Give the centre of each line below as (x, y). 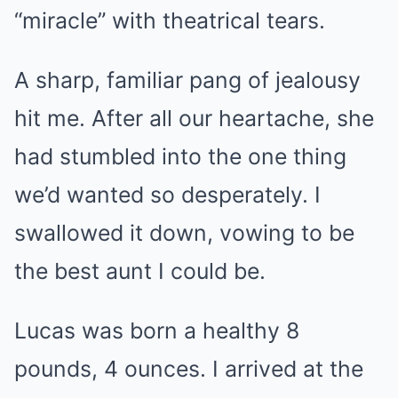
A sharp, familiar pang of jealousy (187, 80)
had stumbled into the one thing (180, 156)
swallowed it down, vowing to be (184, 232)
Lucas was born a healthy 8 (157, 330)
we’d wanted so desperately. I (167, 194)
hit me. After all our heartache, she (194, 118)
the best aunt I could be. (140, 271)
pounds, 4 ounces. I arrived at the (189, 368)
